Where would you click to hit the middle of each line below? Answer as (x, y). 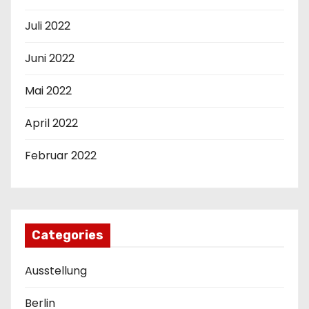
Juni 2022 (50, 58)
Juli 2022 (48, 26)
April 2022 (51, 123)
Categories (68, 236)
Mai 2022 (48, 90)
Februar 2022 (61, 155)
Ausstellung (56, 271)
